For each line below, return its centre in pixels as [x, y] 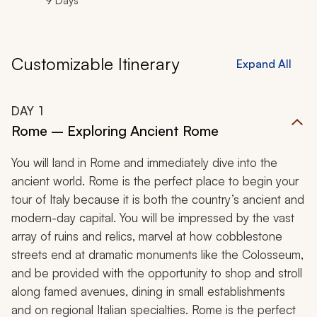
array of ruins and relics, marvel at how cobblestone [147, 236]
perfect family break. [65, 44]
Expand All [264, 64]
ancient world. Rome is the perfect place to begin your [155, 181]
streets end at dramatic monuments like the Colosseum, [157, 255]
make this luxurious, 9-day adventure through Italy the [152, 25]
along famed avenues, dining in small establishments [148, 292]
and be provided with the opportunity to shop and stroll [157, 273]
